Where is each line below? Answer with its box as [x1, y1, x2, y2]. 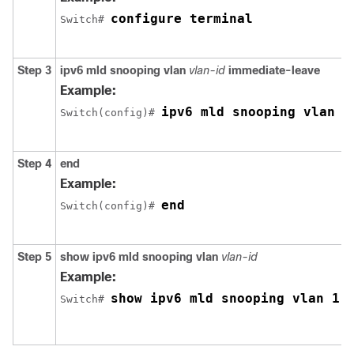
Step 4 [17, 157, 51, 170]
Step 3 [17, 64, 51, 77]
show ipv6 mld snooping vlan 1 [111, 291, 340, 306]
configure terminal [111, 11, 253, 26]
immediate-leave [228, 64, 320, 77]
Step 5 [17, 250, 51, 263]
